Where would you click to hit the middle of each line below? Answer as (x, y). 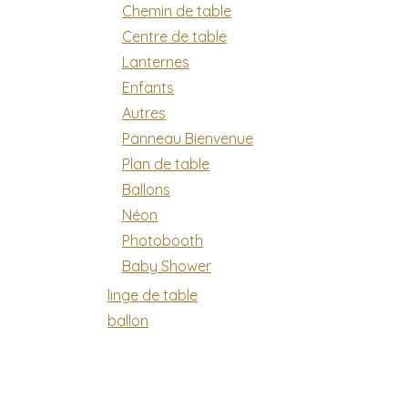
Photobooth (163, 240)
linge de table (153, 295)
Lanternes (156, 62)
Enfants (148, 87)
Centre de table (174, 36)
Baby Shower (167, 266)
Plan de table (166, 164)
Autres (144, 113)
